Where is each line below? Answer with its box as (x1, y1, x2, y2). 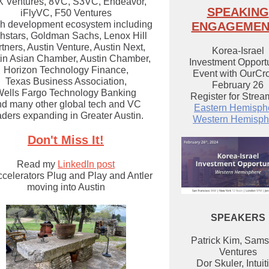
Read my (17, 159, 58, 169)
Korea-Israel (211, 46, 264, 56)
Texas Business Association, (5, 76, 127, 86)
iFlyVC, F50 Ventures (20, 8, 112, 18)
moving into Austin (26, 182, 105, 192)
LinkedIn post (58, 159, 115, 169)
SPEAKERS (210, 213, 265, 223)
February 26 (212, 80, 264, 90)
